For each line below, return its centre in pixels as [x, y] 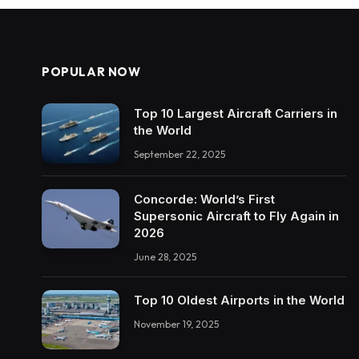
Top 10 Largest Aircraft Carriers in [236, 114]
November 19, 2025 [176, 324]
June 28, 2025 [165, 256]
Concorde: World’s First [204, 199]
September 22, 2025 [179, 155]
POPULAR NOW [91, 72]
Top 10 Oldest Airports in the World [239, 300]
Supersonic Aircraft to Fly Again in [236, 216]
